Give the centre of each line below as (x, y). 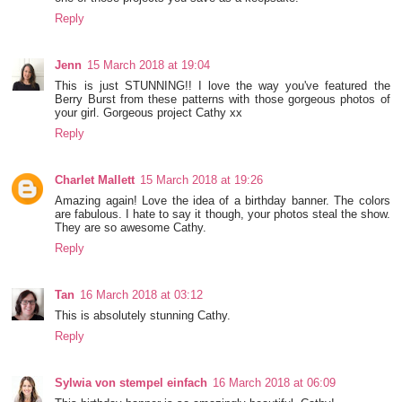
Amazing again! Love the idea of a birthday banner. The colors (223, 200)
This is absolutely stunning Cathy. (143, 315)
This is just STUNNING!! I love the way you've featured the (223, 85)
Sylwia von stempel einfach (131, 382)
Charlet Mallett (95, 179)
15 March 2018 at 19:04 (149, 65)
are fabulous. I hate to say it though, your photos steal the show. (223, 214)
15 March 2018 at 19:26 (202, 179)
